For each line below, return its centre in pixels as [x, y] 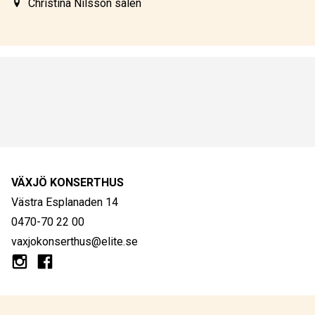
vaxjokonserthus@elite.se [75, 241]
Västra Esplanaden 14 [65, 202]
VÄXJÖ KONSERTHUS [67, 182]
